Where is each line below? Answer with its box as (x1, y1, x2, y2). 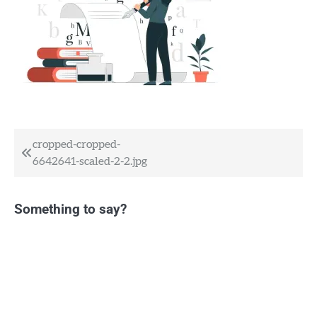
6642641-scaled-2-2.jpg (33, 156, 147, 168)
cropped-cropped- (33, 139, 120, 151)
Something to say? (14, 202, 127, 218)
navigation (21, 163, 100, 184)
